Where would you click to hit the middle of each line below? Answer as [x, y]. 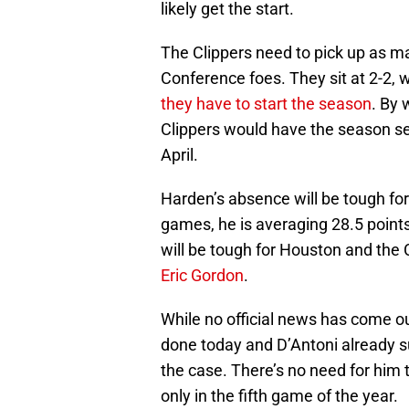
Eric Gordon [202, 276]
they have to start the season [266, 104]
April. [179, 155]
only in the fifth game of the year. [279, 396]
